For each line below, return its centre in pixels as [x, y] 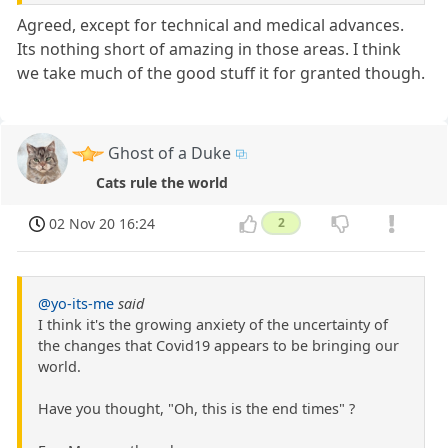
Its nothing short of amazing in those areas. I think [209, 48]
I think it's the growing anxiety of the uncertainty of [213, 324]
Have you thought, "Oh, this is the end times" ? [196, 408]
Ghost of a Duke [170, 152]
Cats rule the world [162, 182]
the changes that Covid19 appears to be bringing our [218, 345]
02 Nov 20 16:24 [102, 223]
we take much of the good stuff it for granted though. [221, 72]
